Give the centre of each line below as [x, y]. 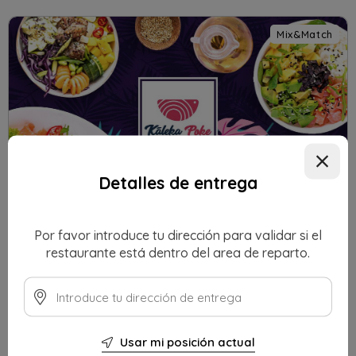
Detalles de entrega [178, 182]
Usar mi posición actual [186, 342]
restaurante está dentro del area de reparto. [178, 252]
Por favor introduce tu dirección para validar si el [178, 235]
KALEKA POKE [64, 239]
